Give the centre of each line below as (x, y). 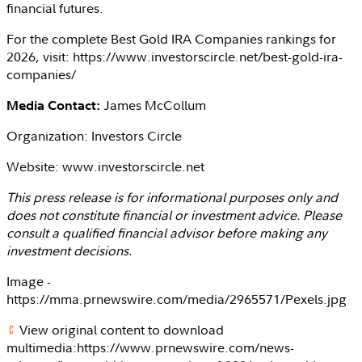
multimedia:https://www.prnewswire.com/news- (150, 347)
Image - (29, 281)
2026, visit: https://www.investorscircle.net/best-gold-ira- (175, 56)
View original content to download (120, 329)
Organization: (49, 135)
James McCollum (155, 105)
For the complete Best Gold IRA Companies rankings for (171, 38)
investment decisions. (69, 250)
